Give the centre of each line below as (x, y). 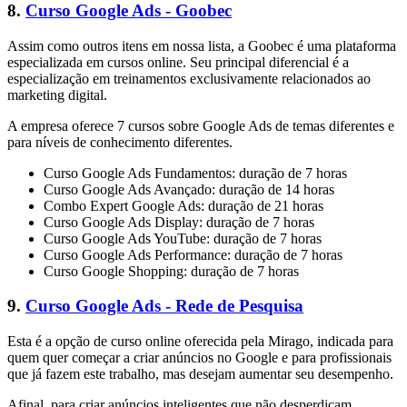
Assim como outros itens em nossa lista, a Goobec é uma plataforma (202, 45)
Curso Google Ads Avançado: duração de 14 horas (189, 189)
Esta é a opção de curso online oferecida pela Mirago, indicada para (200, 342)
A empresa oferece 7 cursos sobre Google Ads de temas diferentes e (201, 125)
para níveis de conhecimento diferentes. (120, 142)
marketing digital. (57, 94)
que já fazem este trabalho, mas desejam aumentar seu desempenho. (200, 374)
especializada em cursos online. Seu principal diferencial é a (178, 62)
